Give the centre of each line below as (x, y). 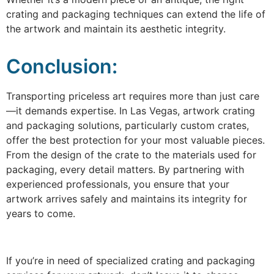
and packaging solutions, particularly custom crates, (128, 125)
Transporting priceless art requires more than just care (133, 96)
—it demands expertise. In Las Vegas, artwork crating (131, 110)
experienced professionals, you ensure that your (118, 184)
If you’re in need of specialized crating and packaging (131, 260)
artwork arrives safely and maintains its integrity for (127, 198)
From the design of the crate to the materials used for (131, 154)
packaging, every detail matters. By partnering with (125, 169)
